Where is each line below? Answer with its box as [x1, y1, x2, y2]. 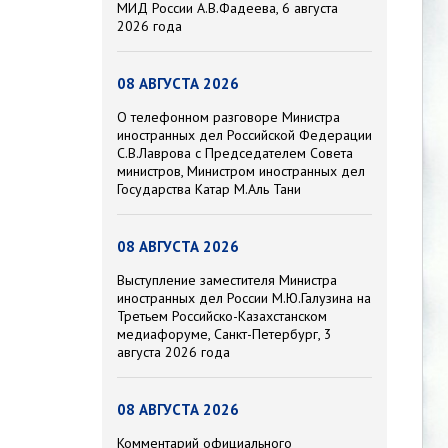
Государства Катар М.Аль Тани [117, 180, 301, 199]
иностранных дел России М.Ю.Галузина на [117, 289, 371, 308]
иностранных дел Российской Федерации [117, 126, 372, 145]
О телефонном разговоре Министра [117, 108, 340, 127]
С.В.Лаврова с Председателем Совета [117, 144, 353, 163]
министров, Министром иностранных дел [117, 162, 365, 181]
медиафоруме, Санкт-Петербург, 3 [117, 325, 332, 344]
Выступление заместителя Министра [117, 271, 337, 290]
